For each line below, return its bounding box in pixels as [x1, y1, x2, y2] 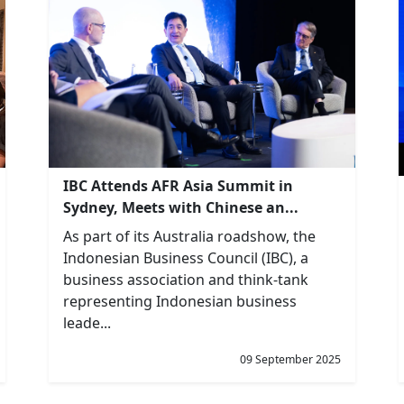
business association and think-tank [63, 270, 308, 290]
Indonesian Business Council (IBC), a [63, 248, 308, 269]
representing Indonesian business [63, 291, 297, 312]
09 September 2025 [240, 352, 341, 367]
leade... [63, 313, 111, 334]
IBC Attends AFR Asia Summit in [63, 176, 293, 197]
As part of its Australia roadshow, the [63, 226, 316, 247]
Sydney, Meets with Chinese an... [63, 197, 298, 218]
